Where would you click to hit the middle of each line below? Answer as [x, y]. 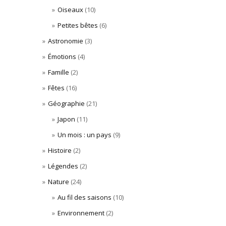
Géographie [66, 103]
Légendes [63, 166]
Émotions [62, 56]
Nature [58, 182]
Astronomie [65, 41]
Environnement [81, 213]
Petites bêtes [78, 25]
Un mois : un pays [84, 135]
